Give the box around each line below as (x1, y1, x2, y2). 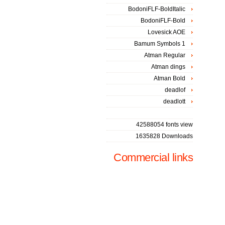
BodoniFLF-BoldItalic (128, 6, 185, 13)
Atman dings (151, 63, 185, 70)
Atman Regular (144, 52, 185, 59)
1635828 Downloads (136, 133, 193, 140)
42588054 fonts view (136, 121, 193, 128)
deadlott (163, 98, 185, 105)
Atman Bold (154, 75, 185, 82)
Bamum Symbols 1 (134, 40, 185, 47)
